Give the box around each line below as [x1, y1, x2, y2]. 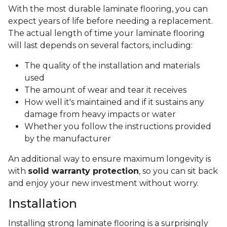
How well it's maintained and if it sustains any [24, 97, 204, 107]
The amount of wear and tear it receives [24, 85, 186, 95]
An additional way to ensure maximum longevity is [8, 154, 211, 164]
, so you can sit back [139, 166, 218, 176]
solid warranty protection [28, 166, 139, 176]
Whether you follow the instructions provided [24, 122, 211, 132]
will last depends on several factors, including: [8, 41, 193, 51]
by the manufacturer [24, 134, 111, 144]
